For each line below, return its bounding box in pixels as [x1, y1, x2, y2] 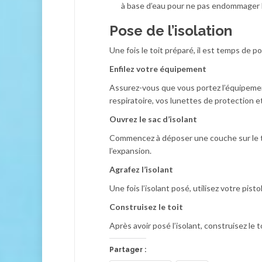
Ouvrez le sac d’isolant [109, 114, 197, 124]
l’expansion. [109, 146, 151, 156]
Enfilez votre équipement [109, 64, 206, 74]
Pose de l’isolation [109, 22, 232, 39]
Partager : [109, 246, 146, 254]
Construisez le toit [109, 202, 183, 212]
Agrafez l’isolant [109, 164, 173, 174]
